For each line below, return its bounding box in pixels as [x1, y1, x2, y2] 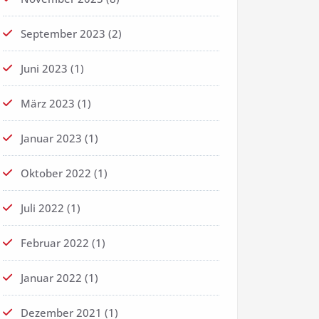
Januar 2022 [21, 271, 82, 286]
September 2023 [21, 26, 105, 41]
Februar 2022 [21, 236, 89, 251]
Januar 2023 [21, 131, 82, 146]
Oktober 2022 [21, 166, 91, 181]
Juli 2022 [21, 201, 64, 216]
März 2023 [21, 96, 75, 111]
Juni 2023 [21, 61, 68, 76]
